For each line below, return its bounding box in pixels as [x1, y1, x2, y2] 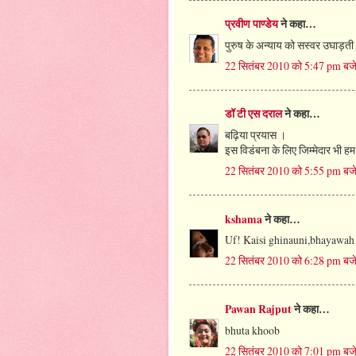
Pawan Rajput [225, 300, 292, 317]
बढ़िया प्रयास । [225, 127, 286, 143]
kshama [225, 211, 262, 227]
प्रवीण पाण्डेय [225, 16, 278, 33]
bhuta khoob [225, 322, 280, 338]
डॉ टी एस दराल [225, 106, 282, 122]
